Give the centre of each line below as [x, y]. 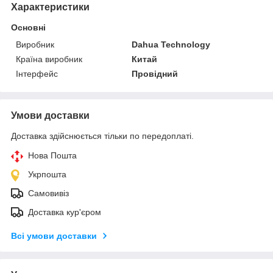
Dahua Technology [171, 44]
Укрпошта [47, 174]
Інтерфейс [37, 73]
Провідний [155, 73]
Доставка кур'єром [65, 212]
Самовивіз [48, 193]
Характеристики [50, 7]
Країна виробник [49, 59]
